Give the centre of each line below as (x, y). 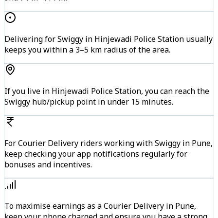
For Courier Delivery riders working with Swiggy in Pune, (109, 143)
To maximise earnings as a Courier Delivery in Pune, (100, 206)
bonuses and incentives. (48, 165)
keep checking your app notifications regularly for (96, 154)
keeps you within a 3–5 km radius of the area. (87, 50)
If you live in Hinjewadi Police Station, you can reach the (107, 91)
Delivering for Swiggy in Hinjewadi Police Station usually (109, 39)
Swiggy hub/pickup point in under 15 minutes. (89, 102)
